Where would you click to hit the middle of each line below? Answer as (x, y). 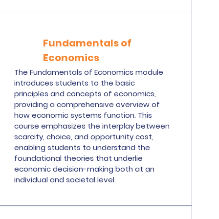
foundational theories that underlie (79, 158)
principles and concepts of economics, (85, 94)
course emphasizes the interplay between (92, 126)
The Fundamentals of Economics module (89, 72)
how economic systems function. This (83, 115)
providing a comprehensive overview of (87, 104)
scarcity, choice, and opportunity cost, (84, 137)
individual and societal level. (65, 180)
